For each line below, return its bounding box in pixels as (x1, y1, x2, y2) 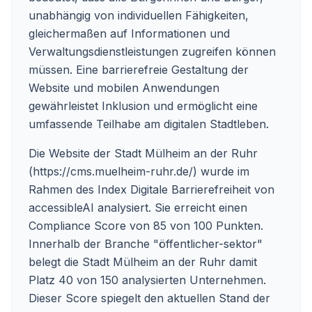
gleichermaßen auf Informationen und (29, 26, 230, 40)
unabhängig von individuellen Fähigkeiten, (29, 8, 249, 22)
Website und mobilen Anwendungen (29, 81, 219, 95)
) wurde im (193, 164, 249, 178)
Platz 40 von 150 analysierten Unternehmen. (29, 273, 266, 287)
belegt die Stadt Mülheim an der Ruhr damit (29, 255, 257, 269)
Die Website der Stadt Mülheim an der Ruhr (29, 146, 258, 160)
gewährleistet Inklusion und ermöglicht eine (29, 99, 258, 113)
